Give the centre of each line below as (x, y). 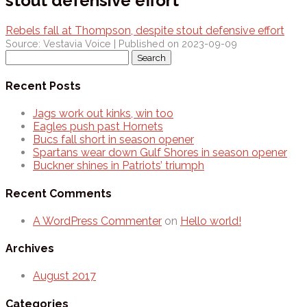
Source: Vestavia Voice (58, 43)
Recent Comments (59, 193)
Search (22, 56)
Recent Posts (43, 86)
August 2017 (64, 276)
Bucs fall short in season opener (113, 140)
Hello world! (211, 221)
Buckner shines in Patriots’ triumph (119, 166)
